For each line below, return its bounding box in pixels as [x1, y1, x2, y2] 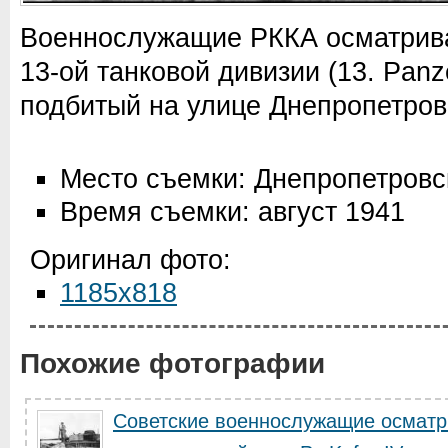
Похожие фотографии [20, 348, 325, 379]
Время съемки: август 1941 [60, 197, 405, 227]
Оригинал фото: [30, 245, 231, 275]
